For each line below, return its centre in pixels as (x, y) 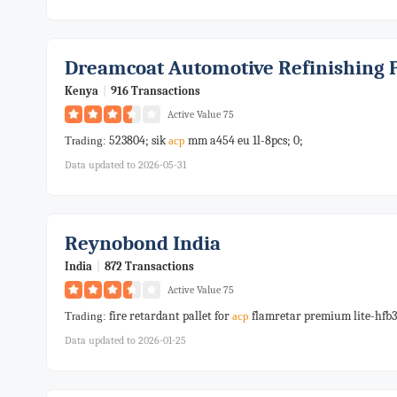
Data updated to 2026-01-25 (125, 340)
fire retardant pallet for (171, 316)
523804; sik (139, 140)
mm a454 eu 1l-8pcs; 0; (244, 140)
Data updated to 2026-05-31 (125, 165)
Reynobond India (143, 243)
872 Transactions (149, 266)
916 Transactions (156, 91)
